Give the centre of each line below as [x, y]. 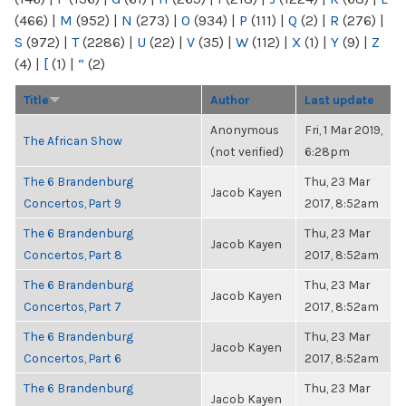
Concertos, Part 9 [72, 203]
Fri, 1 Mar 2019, [343, 130]
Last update [339, 100]
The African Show [73, 140]
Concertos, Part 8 [73, 255]
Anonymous [245, 130]
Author [230, 100]
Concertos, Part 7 [72, 306]
